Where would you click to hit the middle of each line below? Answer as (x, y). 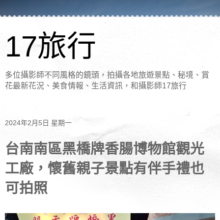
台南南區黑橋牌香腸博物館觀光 (105, 149)
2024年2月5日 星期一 (38, 123)
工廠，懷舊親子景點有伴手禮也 (105, 168)
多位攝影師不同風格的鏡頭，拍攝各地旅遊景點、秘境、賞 (107, 75)
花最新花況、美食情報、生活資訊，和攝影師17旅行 (96, 86)
